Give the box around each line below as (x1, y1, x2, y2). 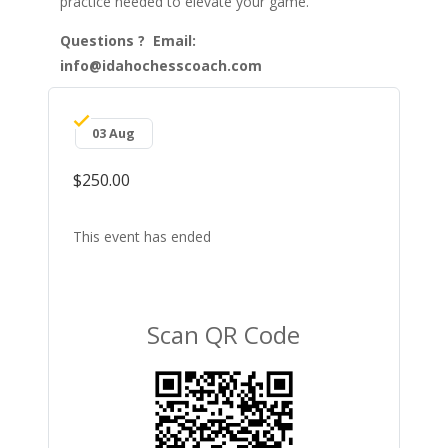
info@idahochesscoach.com (59, 55, 262, 75)
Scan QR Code (147, 317, 301, 351)
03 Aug (92, 124, 136, 142)
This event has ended (72, 226, 211, 246)
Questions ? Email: (59, 30, 196, 50)
